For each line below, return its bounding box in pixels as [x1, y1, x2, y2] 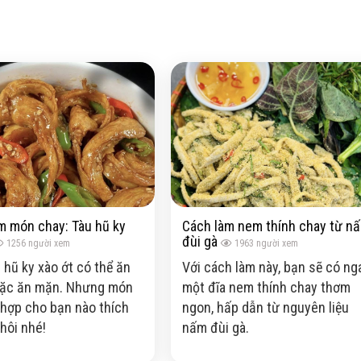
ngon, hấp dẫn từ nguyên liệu [182, 299, 349, 317]
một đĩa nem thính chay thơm [182, 279, 351, 297]
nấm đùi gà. [182, 319, 249, 337]
